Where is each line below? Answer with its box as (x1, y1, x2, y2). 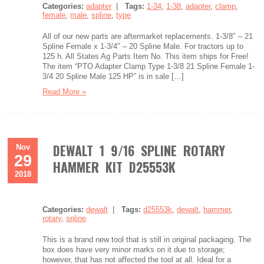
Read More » (42, 87, 87, 96)
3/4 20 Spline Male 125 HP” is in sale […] (42, 72, 184, 81)
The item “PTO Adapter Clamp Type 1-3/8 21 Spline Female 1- (42, 62, 255, 71)
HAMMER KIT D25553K (53, 157, 176, 176)
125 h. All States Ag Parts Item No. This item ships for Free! (42, 52, 249, 61)
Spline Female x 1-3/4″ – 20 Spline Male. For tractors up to (42, 42, 244, 51)
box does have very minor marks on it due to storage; (42, 245, 226, 254)
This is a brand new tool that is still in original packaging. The (42, 235, 252, 244)
